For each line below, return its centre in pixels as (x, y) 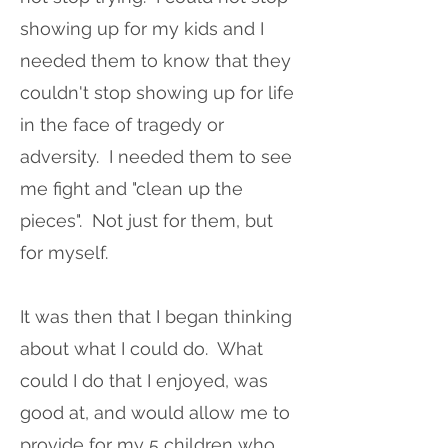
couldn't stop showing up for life (157, 92)
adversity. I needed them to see (156, 156)
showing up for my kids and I (142, 28)
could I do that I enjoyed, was (144, 380)
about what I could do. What (141, 348)
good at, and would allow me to (155, 412)
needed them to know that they (155, 60)
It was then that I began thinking (156, 316)
